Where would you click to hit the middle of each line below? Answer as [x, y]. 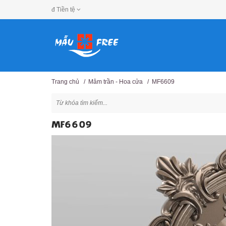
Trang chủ [65, 82]
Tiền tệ [66, 10]
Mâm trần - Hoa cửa [116, 82]
